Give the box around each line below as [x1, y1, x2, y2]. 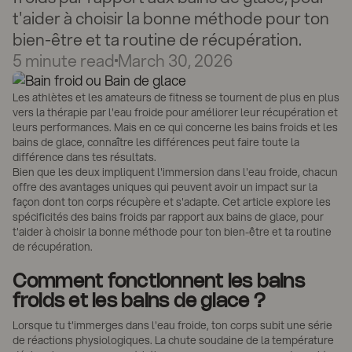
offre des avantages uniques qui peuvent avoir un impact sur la [12, 178, 317, 195]
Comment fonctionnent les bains [12, 274, 305, 291]
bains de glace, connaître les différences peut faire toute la [12, 134, 299, 150]
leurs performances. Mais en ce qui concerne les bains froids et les [12, 119, 338, 135]
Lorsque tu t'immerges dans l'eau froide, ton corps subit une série [12, 317, 332, 334]
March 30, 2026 [117, 48, 233, 72]
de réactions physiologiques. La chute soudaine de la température [12, 332, 334, 349]
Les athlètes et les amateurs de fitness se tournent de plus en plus [12, 89, 339, 105]
